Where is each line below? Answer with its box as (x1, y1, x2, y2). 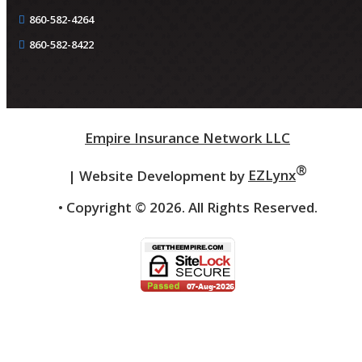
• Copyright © (57, 198, 149, 217)
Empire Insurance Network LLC (85, 128, 290, 147)
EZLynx (248, 166, 296, 185)
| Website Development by (68, 166, 248, 185)
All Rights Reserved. (187, 198, 318, 217)
